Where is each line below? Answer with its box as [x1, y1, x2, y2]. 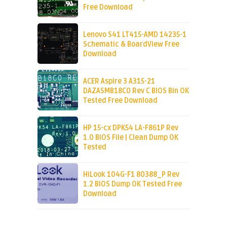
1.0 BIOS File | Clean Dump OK [83, 133, 178, 142]
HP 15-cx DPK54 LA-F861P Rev [83, 123, 178, 132]
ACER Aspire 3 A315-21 [83, 77, 155, 86]
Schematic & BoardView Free [83, 40, 179, 49]
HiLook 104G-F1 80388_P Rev [83, 170, 179, 179]
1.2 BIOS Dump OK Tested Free [83, 179, 182, 188]
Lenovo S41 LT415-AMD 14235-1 [83, 30, 186, 39]
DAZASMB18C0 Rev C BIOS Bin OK [83, 86, 189, 95]
